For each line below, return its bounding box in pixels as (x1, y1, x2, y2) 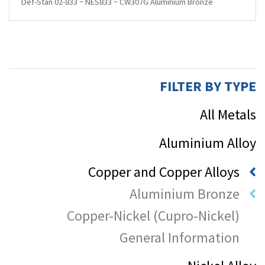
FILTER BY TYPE (160, 76, 256, 95)
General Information (119, 228, 240, 247)
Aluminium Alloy (159, 133, 256, 152)
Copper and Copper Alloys (88, 162, 240, 181)
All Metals (200, 105, 256, 124)
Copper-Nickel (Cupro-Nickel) (67, 206, 240, 225)
